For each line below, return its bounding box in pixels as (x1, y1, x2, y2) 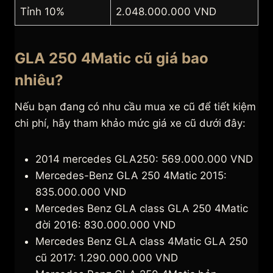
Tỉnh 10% (20, 5, 65, 18)
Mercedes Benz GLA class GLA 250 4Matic (35, 202, 248, 215)
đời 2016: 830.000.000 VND (35, 219, 175, 232)
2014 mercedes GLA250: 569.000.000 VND (35, 153, 253, 166)
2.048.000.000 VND (116, 5, 216, 18)
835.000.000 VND (35, 186, 126, 199)
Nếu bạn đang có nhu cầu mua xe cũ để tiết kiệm (15, 101, 256, 113)
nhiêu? (15, 71, 63, 90)
